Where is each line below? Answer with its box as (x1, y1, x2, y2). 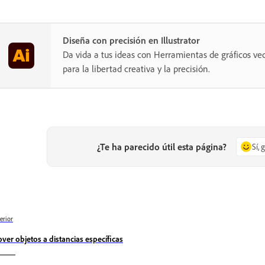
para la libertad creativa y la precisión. (63, 62, 210, 75)
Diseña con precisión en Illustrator (63, 34, 200, 46)
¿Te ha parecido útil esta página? (97, 141, 227, 153)
